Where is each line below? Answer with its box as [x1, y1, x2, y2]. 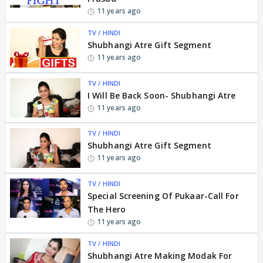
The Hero [87, 203, 126, 215]
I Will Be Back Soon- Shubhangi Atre [87, 89, 236, 101]
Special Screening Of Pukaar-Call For [87, 190, 239, 201]
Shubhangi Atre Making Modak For [87, 249, 232, 261]
